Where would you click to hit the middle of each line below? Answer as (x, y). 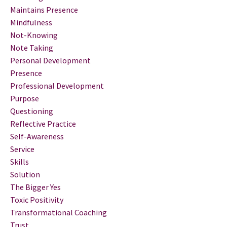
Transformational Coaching (59, 212)
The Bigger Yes (35, 187)
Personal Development (50, 60)
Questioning (32, 111)
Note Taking (32, 47)
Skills (20, 161)
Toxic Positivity (37, 199)
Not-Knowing (34, 35)
